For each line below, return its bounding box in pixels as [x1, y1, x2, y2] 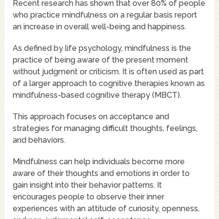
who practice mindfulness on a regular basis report [13, 10, 197, 20]
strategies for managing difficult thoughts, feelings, [13, 124, 198, 133]
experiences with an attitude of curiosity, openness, [13, 204, 200, 214]
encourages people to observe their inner [13, 192, 165, 202]
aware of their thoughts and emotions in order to [13, 169, 190, 178]
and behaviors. [13, 135, 66, 145]
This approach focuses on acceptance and [13, 112, 170, 122]
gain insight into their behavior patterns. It [13, 180, 162, 190]
